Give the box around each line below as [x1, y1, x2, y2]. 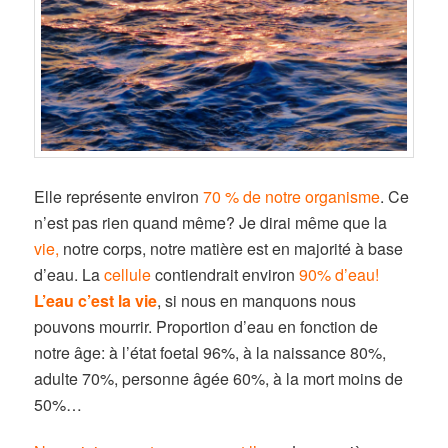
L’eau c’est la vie [34, 288, 158, 312]
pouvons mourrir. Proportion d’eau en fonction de [34, 314, 379, 338]
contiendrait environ [151, 262, 300, 286]
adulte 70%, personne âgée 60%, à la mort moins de [34, 366, 404, 390]
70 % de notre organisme [203, 184, 381, 208]
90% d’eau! [299, 262, 380, 286]
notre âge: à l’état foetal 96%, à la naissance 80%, [34, 340, 387, 364]
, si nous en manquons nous [157, 288, 357, 312]
